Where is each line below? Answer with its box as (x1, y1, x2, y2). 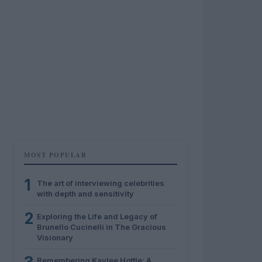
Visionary (37, 233, 73, 242)
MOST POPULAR (24, 150, 87, 160)
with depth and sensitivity (37, 189, 134, 198)
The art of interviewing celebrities (37, 178, 164, 188)
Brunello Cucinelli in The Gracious (37, 222, 166, 232)
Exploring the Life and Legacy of (37, 212, 157, 221)
